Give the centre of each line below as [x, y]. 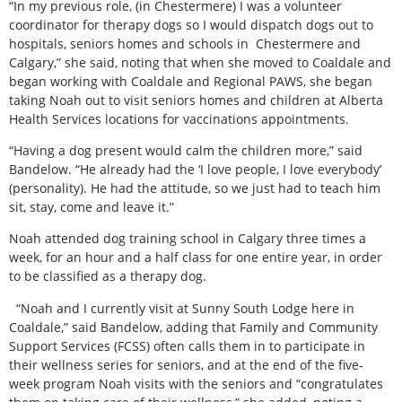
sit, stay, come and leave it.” [92, 207]
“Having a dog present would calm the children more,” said [186, 151]
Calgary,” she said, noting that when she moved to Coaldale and [200, 62]
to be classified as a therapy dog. [108, 276]
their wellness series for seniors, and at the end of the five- [186, 364]
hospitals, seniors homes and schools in [129, 43]
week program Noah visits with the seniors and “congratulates [196, 383]
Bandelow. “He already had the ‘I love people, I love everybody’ [195, 170]
